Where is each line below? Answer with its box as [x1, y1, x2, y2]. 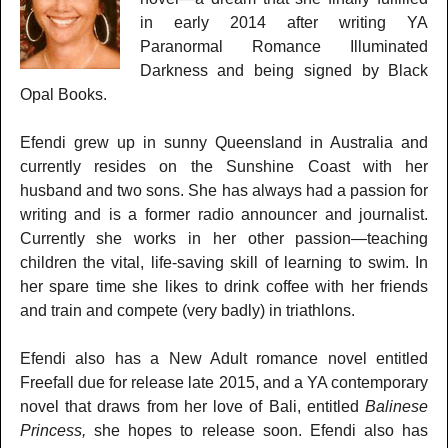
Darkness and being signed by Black [139, 61, 429, 79]
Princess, [19, 421, 94, 439]
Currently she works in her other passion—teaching [19, 229, 429, 247]
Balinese [365, 397, 429, 415]
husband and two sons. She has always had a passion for [19, 181, 429, 199]
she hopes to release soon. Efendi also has [93, 421, 429, 439]
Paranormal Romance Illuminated [139, 37, 429, 55]
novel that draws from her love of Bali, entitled [19, 397, 366, 415]
